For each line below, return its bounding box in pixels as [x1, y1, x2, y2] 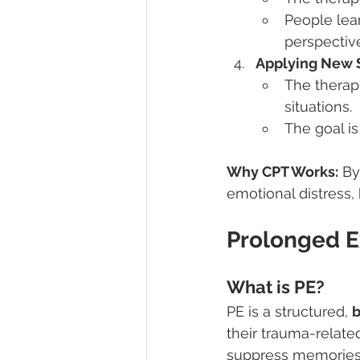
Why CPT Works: [227, 163, 338, 181]
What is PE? [227, 276, 325, 298]
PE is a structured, [227, 303, 352, 321]
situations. [284, 98, 352, 116]
